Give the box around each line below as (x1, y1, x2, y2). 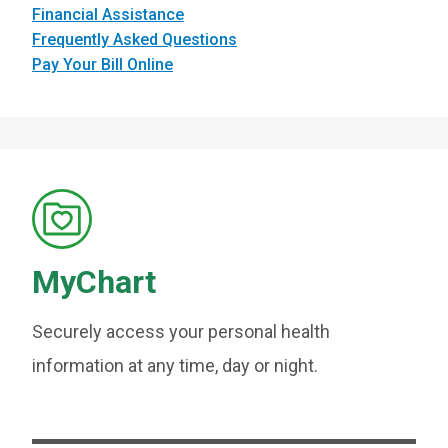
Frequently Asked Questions (32, 30, 237, 49)
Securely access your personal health (32, 321, 330, 342)
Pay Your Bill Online (32, 55, 173, 74)
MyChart (32, 263, 156, 301)
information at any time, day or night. (32, 355, 318, 376)
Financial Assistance (32, 5, 184, 24)
